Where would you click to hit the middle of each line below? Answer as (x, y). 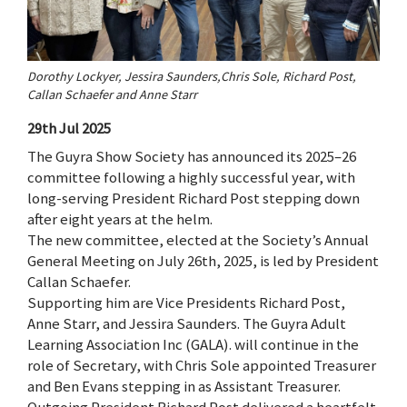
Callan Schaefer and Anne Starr (112, 95)
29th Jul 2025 (69, 128)
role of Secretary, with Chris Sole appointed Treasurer (202, 366)
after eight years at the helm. (120, 219)
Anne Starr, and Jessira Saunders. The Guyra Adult (187, 324)
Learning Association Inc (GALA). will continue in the (193, 345)
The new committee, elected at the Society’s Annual (198, 240)
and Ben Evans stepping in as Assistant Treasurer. (184, 387)
